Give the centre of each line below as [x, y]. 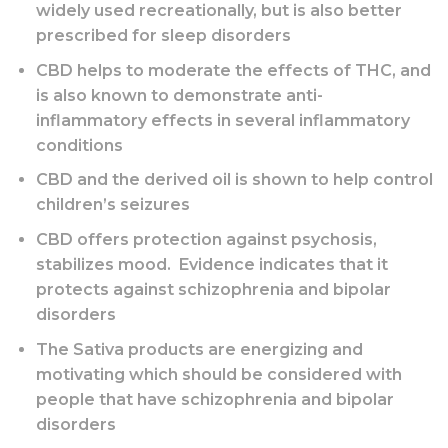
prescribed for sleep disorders [163, 36]
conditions [79, 145]
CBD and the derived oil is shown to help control [234, 180]
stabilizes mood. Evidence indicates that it [211, 264]
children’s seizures [112, 205]
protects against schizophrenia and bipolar [213, 289]
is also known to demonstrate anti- [179, 95]
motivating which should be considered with [218, 374]
